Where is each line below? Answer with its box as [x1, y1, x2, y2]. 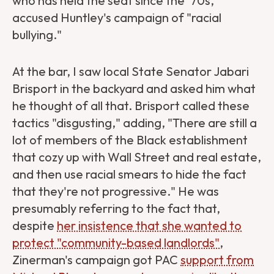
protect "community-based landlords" [12, 235, 220, 251]
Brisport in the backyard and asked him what [12, 81, 256, 97]
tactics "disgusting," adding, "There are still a [12, 115, 257, 131]
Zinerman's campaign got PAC [12, 252, 180, 268]
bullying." [12, 27, 64, 43]
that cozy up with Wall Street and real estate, [12, 149, 261, 165]
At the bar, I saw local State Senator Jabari [12, 64, 249, 80]
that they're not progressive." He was [12, 183, 219, 199]
